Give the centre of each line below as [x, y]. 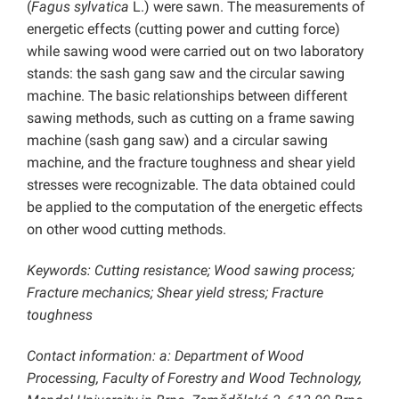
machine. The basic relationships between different [187, 96]
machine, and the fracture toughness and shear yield [191, 163]
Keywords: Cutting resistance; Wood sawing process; [191, 271]
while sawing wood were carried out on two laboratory [195, 52]
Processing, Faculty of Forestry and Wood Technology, [194, 379]
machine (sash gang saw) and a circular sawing [177, 141]
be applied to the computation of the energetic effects [195, 208]
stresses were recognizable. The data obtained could [191, 185]
